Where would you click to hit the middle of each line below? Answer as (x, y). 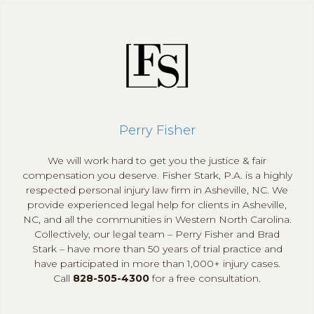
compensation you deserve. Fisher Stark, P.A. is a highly (157, 175)
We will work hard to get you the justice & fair (157, 161)
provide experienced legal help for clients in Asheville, (157, 205)
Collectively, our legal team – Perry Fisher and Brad (157, 234)
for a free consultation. (205, 278)
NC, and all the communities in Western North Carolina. (157, 219)
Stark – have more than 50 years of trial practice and (157, 249)
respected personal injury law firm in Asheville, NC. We (157, 190)
